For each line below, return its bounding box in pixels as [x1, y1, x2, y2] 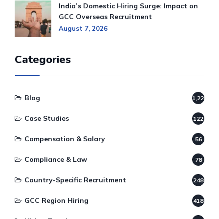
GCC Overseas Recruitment [59, 12, 152, 22]
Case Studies [24, 114, 69, 123]
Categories [15, 52, 71, 67]
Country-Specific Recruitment [24, 175, 126, 185]
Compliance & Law [24, 155, 87, 164]
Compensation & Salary [24, 134, 105, 144]
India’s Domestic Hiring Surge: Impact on [59, 1, 198, 11]
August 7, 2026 [59, 24, 108, 33]
